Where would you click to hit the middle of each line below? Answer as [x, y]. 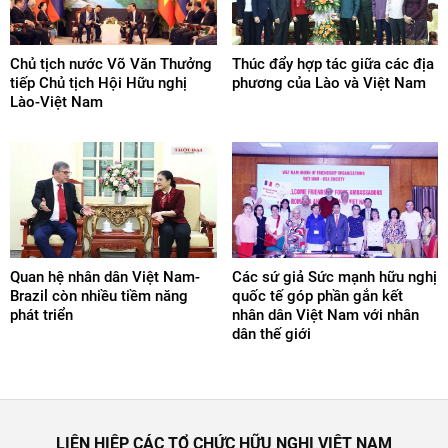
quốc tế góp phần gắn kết [317, 296]
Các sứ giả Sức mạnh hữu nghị [334, 277]
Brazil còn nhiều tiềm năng [99, 296]
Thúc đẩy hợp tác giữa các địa [332, 63]
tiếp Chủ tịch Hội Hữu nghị [98, 82]
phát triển [41, 315]
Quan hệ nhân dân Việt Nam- [105, 277]
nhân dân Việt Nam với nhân [325, 315]
